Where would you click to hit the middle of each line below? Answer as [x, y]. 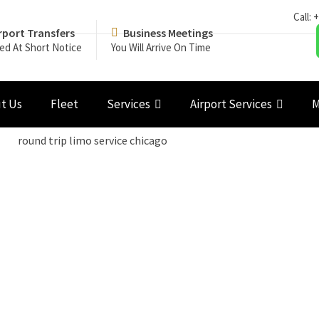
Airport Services [231, 104]
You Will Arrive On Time [161, 47]
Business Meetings [168, 33]
